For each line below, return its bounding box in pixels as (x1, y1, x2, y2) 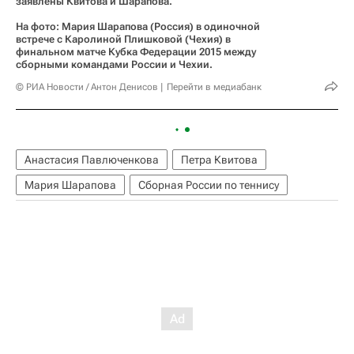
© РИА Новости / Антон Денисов (16, 81, 158, 93)
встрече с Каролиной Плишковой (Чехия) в (16, 33, 231, 46)
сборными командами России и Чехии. (16, 58, 213, 71)
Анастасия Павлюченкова (24, 153, 159, 167)
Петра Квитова (181, 153, 258, 167)
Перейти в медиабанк (167, 81, 262, 93)
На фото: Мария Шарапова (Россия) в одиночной (16, 21, 260, 33)
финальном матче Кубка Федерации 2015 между (16, 46, 256, 58)
